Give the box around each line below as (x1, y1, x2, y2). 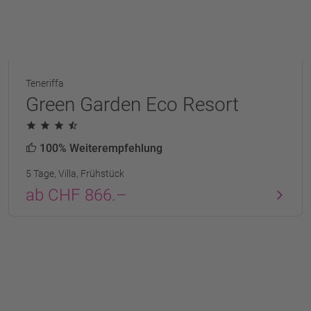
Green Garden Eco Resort (26, 92, 239, 116)
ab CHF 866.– (26, 185, 127, 205)
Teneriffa (26, 77, 64, 89)
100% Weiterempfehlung (37, 141, 162, 155)
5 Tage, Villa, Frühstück (26, 167, 124, 179)
